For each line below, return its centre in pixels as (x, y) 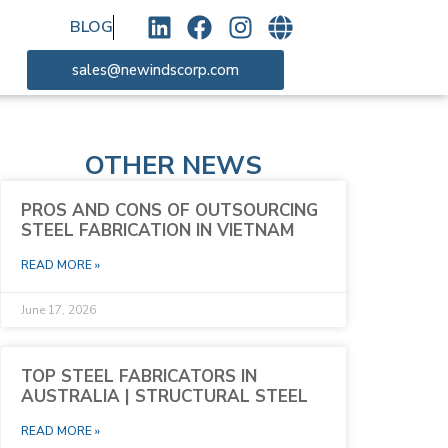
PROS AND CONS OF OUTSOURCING (170, 211)
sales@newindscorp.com (155, 70)
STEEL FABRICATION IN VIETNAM (158, 231)
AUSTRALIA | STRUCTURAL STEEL (165, 397)
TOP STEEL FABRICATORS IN (139, 377)
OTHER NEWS (174, 166)
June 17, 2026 (59, 310)
